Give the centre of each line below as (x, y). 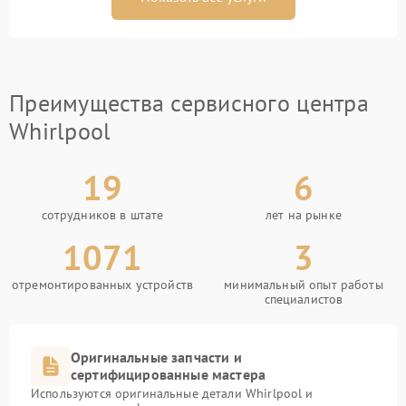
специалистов (304, 299)
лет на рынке (304, 215)
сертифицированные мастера (169, 374)
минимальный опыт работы (304, 285)
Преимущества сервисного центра (189, 103)
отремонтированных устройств (102, 285)
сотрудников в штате (102, 215)
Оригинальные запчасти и (156, 357)
